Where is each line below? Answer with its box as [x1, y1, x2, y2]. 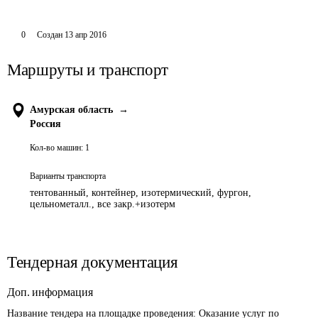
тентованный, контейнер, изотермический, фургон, [30, 187, 251, 198]
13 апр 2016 [64, 30, 106, 40]
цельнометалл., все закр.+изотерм [30, 199, 175, 209]
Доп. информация [7, 286, 93, 298]
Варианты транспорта [30, 171, 106, 181]
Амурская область [30, 104, 113, 115]
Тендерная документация [7, 253, 178, 271]
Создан [36, 30, 62, 40]
